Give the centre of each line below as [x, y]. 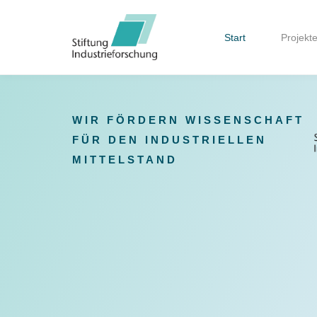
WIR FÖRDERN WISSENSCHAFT [188, 120]
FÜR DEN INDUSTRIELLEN [169, 140]
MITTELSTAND [125, 160]
